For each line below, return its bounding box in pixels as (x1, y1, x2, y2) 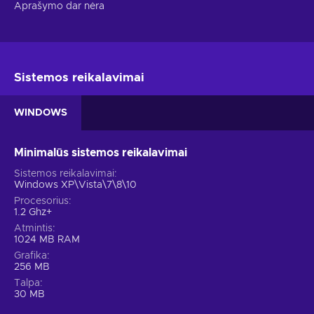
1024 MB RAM (14, 235, 80, 245)
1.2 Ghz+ (14, 207, 52, 218)
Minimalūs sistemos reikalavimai (14, 147, 187, 159)
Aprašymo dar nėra (14, 1, 104, 12)
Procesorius (14, 196, 69, 207)
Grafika (14, 251, 47, 261)
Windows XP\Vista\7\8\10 (14, 180, 137, 191)
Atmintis (14, 224, 53, 234)
